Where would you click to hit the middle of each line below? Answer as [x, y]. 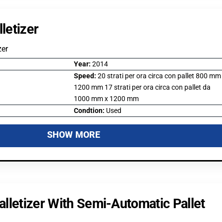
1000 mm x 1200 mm [106, 99]
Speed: [85, 76]
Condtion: [90, 111]
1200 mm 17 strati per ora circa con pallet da [142, 87]
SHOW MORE [74, 134]
